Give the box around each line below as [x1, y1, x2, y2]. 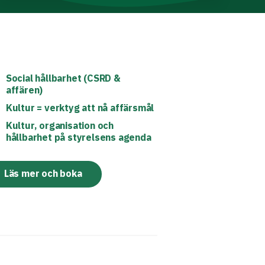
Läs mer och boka [4, 167, 82, 179]
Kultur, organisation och [5, 119, 114, 131]
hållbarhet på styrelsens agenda [5, 131, 151, 143]
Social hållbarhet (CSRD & [5, 72, 121, 84]
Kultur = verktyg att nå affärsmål [5, 102, 154, 114]
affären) [5, 84, 43, 96]
